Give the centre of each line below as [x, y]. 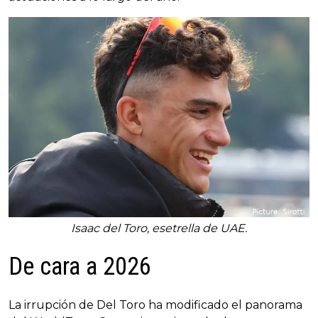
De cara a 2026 [80, 267]
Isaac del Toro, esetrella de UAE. [159, 229]
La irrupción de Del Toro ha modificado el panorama [155, 305]
